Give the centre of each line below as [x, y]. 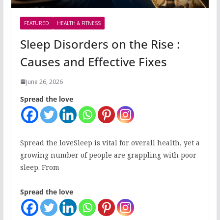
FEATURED [36, 23]
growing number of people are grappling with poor [108, 155]
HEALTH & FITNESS [79, 23]
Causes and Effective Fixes [93, 61]
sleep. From [40, 167]
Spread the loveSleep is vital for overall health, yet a [110, 142]
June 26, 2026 [44, 82]
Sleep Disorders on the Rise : [100, 44]
